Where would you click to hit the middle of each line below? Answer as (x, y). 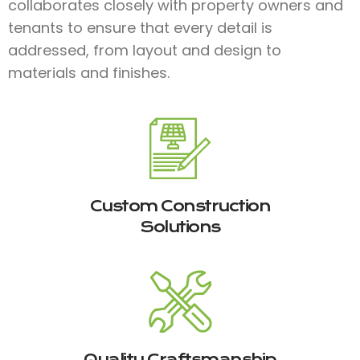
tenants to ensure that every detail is (140, 27)
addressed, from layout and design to (145, 50)
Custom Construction (180, 206)
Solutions (180, 227)
